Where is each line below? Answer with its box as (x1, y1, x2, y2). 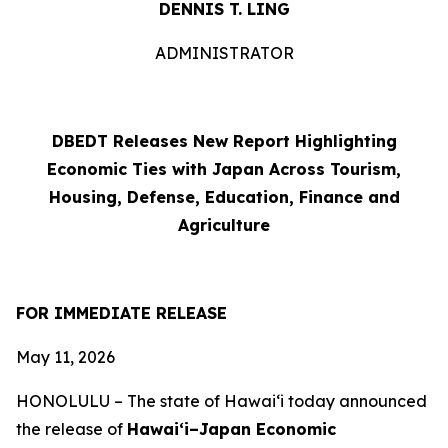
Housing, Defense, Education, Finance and (48, 187, 400, 207)
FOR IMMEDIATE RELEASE (16, 303, 227, 323)
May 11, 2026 (16, 347, 115, 367)
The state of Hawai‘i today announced (127, 391, 427, 411)
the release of (16, 419, 127, 439)
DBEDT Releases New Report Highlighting (51, 131, 397, 151)
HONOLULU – (16, 391, 127, 411)
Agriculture (178, 215, 270, 235)
